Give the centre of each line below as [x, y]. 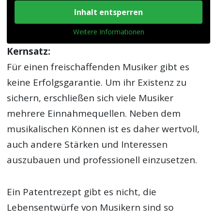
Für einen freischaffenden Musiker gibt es [98, 67]
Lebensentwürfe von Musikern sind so [91, 208]
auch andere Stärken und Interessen [87, 144]
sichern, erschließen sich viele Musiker [90, 98]
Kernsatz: [29, 51]
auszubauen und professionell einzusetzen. [102, 160]
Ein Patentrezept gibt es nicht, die [82, 192]
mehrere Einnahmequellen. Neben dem [94, 113]
